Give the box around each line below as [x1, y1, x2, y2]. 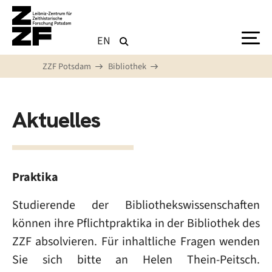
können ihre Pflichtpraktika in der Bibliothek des [12, 215, 260, 231]
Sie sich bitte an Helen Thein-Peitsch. [12, 251, 260, 268]
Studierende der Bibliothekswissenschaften [12, 197, 260, 213]
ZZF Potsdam [42, 61, 91, 72]
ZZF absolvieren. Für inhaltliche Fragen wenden [12, 233, 260, 250]
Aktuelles [12, 106, 100, 134]
